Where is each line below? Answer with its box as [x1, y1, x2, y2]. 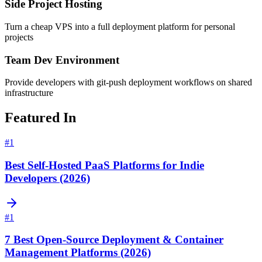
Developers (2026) [5, 172, 90, 184]
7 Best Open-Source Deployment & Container [5, 233, 223, 246]
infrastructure [5, 88, 53, 98]
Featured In [5, 110, 76, 126]
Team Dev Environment [5, 53, 119, 66]
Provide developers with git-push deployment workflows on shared [5, 77, 252, 88]
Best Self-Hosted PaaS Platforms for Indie [5, 159, 204, 171]
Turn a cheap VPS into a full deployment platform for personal [5, 22, 235, 32]
